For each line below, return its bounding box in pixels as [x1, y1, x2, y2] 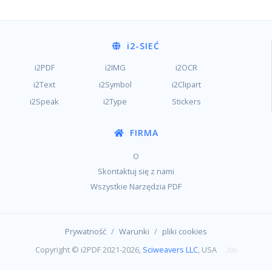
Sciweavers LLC [142, 244, 198, 255]
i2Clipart [171, 79, 201, 90]
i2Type [103, 96, 127, 107]
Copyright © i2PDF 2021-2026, [35, 244, 143, 255]
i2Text [33, 79, 56, 90]
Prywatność [65, 226, 106, 237]
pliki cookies [162, 226, 207, 237]
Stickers [171, 96, 201, 107]
